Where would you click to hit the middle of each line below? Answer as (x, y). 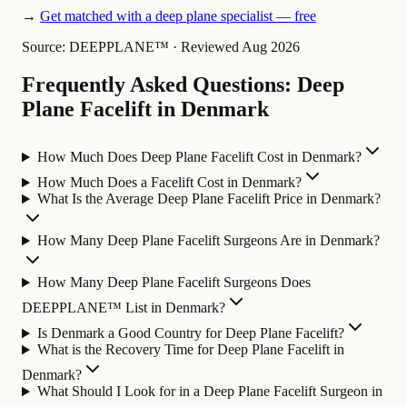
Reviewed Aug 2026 (240, 46)
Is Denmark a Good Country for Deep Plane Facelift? (190, 333)
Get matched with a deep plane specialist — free (178, 15)
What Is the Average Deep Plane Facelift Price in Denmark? (208, 199)
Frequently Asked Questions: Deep (183, 85)
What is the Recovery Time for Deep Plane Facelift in (190, 350)
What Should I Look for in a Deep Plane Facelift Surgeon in (209, 392)
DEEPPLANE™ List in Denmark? (124, 308)
